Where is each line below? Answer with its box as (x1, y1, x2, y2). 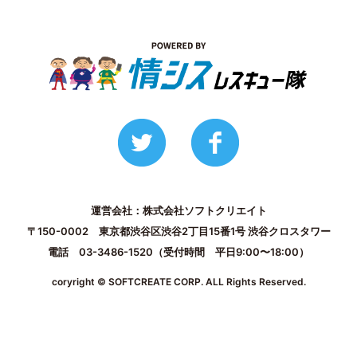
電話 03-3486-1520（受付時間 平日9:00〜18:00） (48, 245, 309, 258)
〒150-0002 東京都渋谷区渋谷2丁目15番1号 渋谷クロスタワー (26, 224, 331, 237)
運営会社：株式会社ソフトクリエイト (90, 203, 267, 217)
